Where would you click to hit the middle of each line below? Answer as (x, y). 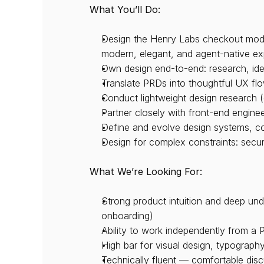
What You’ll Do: (125, 9)
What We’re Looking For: (146, 171)
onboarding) (127, 216)
